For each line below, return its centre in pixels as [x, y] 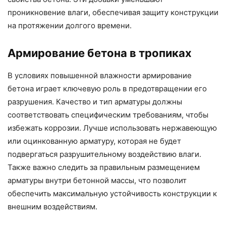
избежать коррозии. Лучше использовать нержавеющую [112, 128]
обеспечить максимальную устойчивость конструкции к [112, 194]
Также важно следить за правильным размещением [104, 167]
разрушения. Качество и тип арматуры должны [95, 102]
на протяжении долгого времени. [70, 26]
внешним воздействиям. [52, 207]
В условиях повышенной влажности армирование [100, 76]
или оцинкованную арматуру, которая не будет [94, 141]
